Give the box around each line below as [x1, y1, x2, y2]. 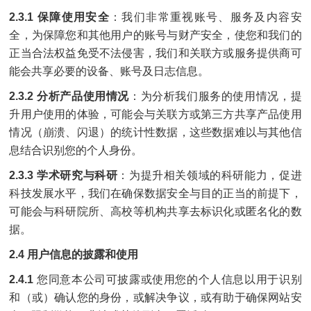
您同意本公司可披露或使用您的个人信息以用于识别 [33, 274, 302, 285]
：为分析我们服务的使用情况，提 [128, 90, 302, 102]
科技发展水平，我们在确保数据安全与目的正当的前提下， [9, 187, 302, 199]
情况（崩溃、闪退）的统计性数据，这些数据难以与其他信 [9, 126, 302, 138]
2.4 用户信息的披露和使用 [9, 249, 139, 260]
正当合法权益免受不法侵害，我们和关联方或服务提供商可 [9, 47, 302, 59]
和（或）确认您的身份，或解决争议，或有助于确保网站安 [9, 292, 302, 303]
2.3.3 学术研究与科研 [9, 169, 118, 181]
